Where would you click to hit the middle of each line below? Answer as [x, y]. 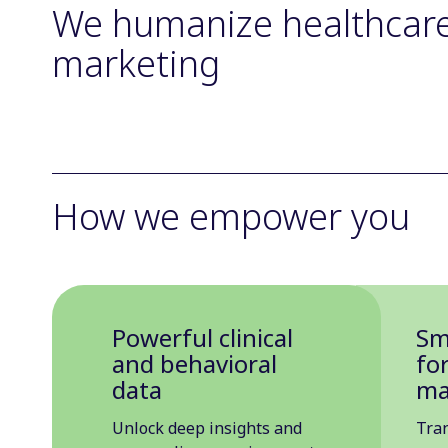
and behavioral [194, 363]
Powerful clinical [202, 337]
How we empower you [231, 216]
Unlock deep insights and [207, 427]
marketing [136, 63]
